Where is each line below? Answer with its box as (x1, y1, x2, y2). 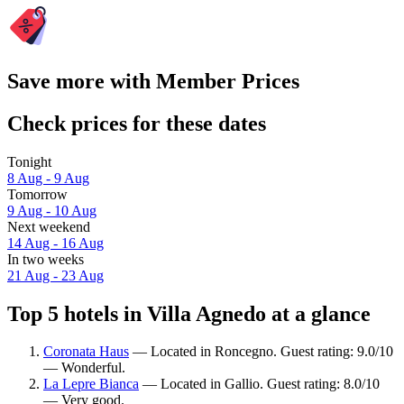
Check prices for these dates (7, 111, 266, 135)
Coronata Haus (43, 344, 129, 360)
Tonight (7, 153, 51, 170)
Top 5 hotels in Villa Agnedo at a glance (7, 301, 371, 326)
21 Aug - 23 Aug (7, 267, 104, 283)
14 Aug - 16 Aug (7, 234, 104, 251)
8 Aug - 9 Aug (7, 170, 89, 186)
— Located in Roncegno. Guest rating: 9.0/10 (129, 344, 393, 360)
